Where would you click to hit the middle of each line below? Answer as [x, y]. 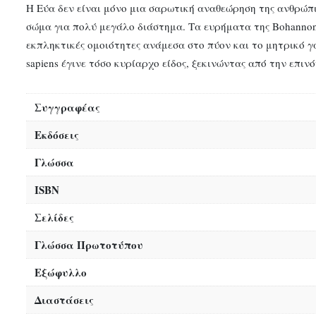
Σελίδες [54, 217]
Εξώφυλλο [61, 272]
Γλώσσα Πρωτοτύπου [89, 244]
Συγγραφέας [67, 107]
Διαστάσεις [64, 299]
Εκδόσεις [57, 134]
